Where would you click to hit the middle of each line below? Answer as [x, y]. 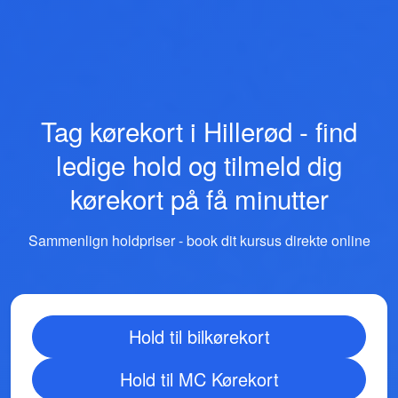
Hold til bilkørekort [199, 336]
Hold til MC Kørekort [199, 379]
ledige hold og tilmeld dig [199, 164]
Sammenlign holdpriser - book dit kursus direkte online [199, 240]
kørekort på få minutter [199, 198]
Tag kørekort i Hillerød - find [199, 131]
